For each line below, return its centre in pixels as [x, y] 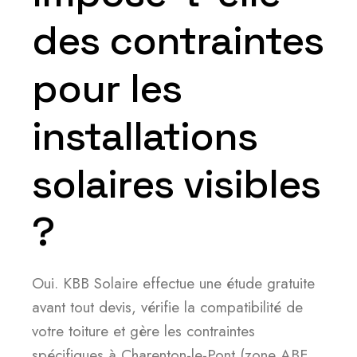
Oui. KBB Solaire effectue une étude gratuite [173, 283]
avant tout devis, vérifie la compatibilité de [167, 307]
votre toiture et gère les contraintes [143, 331]
